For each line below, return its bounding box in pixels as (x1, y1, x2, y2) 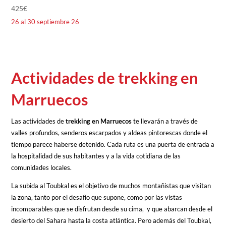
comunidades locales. (11, 163, 75, 172)
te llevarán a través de (132, 117, 198, 125)
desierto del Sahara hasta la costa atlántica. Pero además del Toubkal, (11, 216, 212, 224)
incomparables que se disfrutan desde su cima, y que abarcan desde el (11, 204, 213, 213)
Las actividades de (11, 117, 66, 125)
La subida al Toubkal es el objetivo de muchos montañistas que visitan (11, 181, 211, 190)
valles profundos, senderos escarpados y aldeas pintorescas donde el (11, 128, 208, 137)
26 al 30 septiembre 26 (11, 18, 80, 26)
